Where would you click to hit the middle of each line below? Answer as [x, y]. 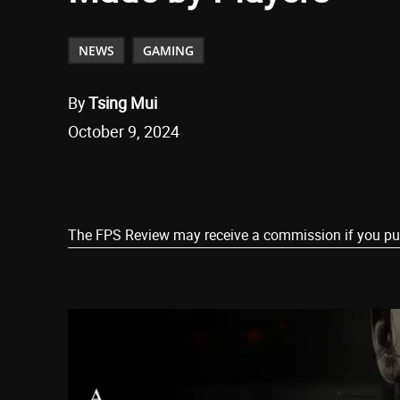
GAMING [168, 51]
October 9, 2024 [124, 132]
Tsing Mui [123, 103]
